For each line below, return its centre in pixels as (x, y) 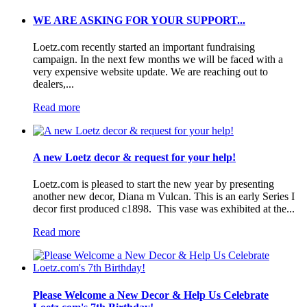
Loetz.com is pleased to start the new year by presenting (153, 184)
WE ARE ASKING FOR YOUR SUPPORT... (139, 20)
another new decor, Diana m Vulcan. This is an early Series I (164, 197)
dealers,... (53, 84)
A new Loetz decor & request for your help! (134, 158)
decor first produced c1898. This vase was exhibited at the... (164, 209)
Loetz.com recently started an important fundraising (144, 47)
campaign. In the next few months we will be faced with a (158, 59)
